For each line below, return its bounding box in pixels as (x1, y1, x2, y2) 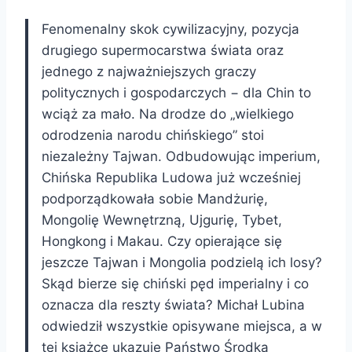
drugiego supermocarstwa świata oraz (42, 42, 284, 58)
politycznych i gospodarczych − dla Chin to (42, 84, 311, 101)
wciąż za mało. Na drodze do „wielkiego (42, 105, 294, 122)
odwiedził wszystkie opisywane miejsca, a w (42, 317, 322, 334)
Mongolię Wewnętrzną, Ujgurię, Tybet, (42, 211, 282, 228)
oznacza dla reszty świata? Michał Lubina (42, 296, 305, 313)
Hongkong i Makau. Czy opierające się (42, 233, 282, 249)
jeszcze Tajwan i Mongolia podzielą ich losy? (42, 254, 322, 270)
